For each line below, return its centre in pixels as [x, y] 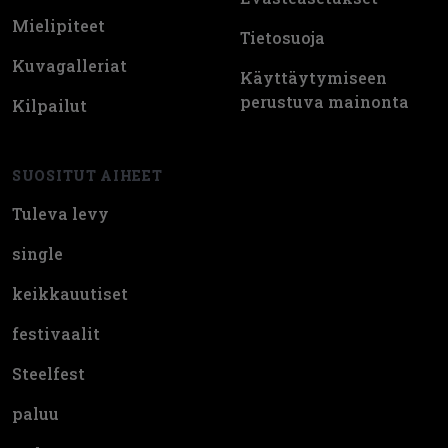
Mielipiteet [58, 25]
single [37, 253]
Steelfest [48, 373]
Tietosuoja [282, 37]
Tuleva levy [60, 213]
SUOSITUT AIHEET [87, 175]
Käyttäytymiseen [313, 77]
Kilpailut [49, 105]
